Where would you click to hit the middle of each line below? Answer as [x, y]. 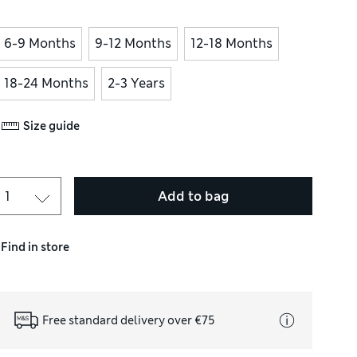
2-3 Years [137, 83]
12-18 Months [232, 43]
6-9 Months [40, 43]
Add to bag [193, 196]
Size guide [52, 126]
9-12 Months [133, 43]
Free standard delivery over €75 [129, 320]
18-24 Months [47, 83]
